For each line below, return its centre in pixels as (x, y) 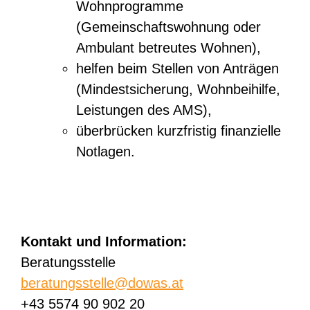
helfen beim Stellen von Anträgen (177, 68)
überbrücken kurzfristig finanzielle (179, 130)
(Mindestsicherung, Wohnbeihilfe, (178, 89)
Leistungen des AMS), (144, 110)
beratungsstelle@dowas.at (102, 283)
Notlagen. (106, 151)
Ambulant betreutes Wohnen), (171, 47)
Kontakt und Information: (104, 241)
